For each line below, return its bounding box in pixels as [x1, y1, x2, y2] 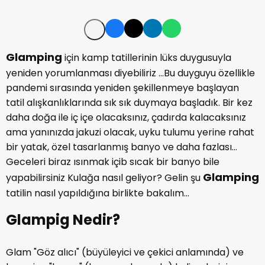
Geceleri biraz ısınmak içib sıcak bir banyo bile [6, 155, 219, 169]
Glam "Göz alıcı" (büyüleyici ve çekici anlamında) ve [6, 245, 244, 259]
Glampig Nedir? [6, 210, 123, 230]
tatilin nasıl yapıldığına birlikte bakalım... [6, 186, 189, 200]
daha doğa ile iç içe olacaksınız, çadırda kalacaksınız [6, 111, 246, 124]
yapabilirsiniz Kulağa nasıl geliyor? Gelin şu [6, 171, 203, 185]
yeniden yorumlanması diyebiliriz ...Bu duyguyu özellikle [6, 66, 255, 80]
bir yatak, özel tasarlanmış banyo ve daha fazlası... [6, 140, 237, 154]
